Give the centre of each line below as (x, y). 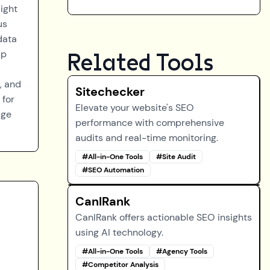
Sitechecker (110, 92)
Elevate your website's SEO (135, 108)
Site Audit (179, 157)
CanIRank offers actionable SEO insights (164, 217)
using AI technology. (119, 232)
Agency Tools (185, 251)
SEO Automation (116, 170)
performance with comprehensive (150, 123)
